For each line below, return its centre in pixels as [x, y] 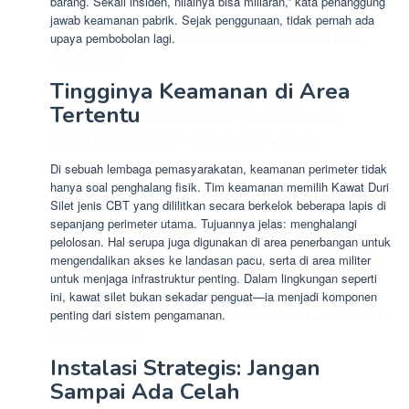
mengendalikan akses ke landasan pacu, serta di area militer [210, 260]
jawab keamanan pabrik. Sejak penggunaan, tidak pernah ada [212, 20]
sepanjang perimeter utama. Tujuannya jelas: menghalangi [204, 224]
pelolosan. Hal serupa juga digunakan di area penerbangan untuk [220, 242]
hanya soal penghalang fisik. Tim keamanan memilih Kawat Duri [220, 187]
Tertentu [99, 115]
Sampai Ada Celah [145, 392]
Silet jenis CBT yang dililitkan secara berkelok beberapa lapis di [218, 205]
